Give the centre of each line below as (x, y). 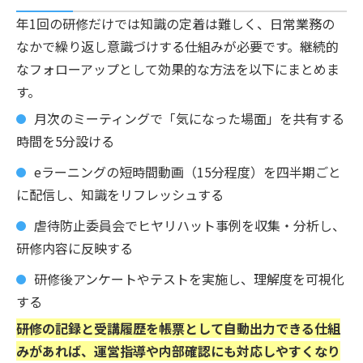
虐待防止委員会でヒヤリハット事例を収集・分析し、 (190, 225)
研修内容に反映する (75, 248)
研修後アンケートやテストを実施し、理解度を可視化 (189, 278)
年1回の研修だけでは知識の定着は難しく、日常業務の (175, 23)
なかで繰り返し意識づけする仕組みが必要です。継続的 (177, 46)
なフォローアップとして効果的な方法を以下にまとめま (178, 68)
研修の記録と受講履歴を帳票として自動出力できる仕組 (178, 328)
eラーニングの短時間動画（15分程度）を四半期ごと (188, 171)
